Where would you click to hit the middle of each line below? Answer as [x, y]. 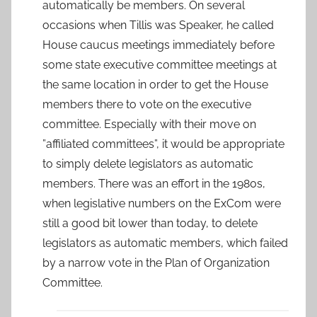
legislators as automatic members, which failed [165, 243]
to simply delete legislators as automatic [148, 164]
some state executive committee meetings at [160, 65]
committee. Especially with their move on [149, 125]
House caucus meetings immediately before [158, 45]
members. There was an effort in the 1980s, [154, 184]
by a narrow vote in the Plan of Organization [156, 263]
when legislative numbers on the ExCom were [162, 204]
